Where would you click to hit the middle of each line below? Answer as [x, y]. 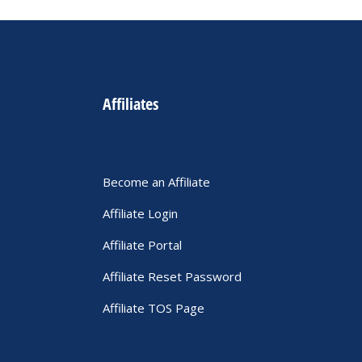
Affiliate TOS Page [154, 308]
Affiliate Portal [142, 245]
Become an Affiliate [156, 182]
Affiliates [130, 104]
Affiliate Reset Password [172, 276]
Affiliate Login [140, 213]
